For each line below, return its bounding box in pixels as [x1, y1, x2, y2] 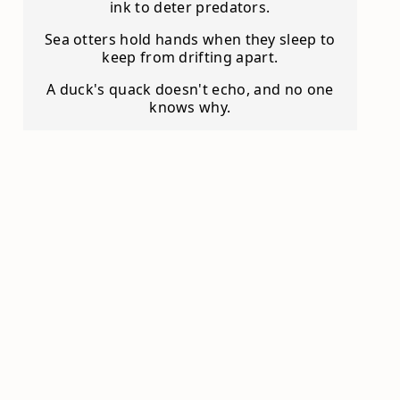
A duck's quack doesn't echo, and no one [46, 79, 334, 99]
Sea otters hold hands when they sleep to [44, 29, 336, 49]
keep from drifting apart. [102, 47, 279, 67]
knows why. [149, 97, 231, 117]
